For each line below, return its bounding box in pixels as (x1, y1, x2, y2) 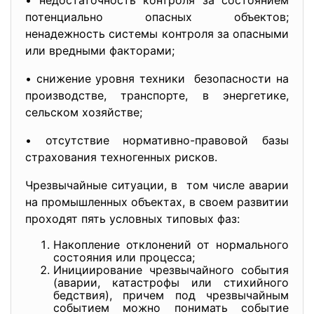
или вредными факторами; (25, 43, 175, 57)
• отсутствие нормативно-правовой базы (25, 133, 289, 147)
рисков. (175, 150, 217, 164)
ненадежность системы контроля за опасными (25, 27, 289, 41)
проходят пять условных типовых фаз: (25, 212, 240, 226)
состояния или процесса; (53, 250, 195, 264)
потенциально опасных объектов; (25, 10, 289, 24)
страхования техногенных (25, 150, 175, 164)
